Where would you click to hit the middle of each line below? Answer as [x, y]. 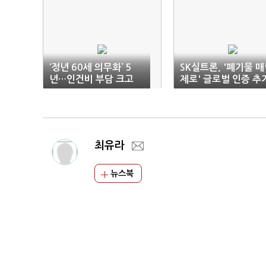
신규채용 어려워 [82, 91]
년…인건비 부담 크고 [91, 80]
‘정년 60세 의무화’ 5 [90, 68]
